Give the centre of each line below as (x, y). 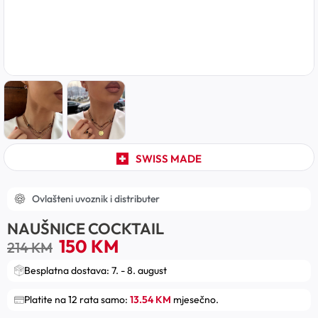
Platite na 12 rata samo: (77, 299)
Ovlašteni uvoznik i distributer (96, 198)
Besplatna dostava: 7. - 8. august (95, 270)
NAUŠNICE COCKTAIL (86, 228)
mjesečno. (195, 299)
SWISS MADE (168, 158)
